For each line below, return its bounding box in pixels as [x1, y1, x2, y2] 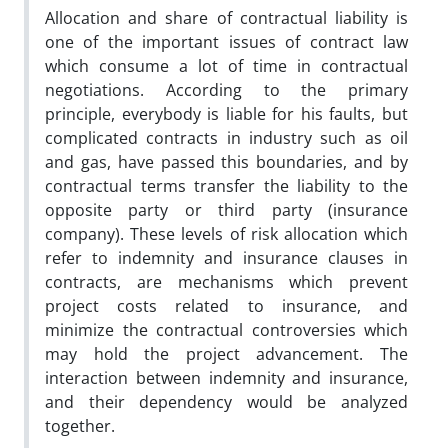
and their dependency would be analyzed [45, 390, 408, 413]
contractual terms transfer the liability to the [45, 174, 408, 197]
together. [45, 414, 115, 437]
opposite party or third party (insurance [45, 198, 408, 221]
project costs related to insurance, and [45, 294, 408, 317]
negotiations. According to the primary [45, 78, 408, 101]
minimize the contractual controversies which [45, 318, 408, 341]
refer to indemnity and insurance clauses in [45, 246, 408, 269]
